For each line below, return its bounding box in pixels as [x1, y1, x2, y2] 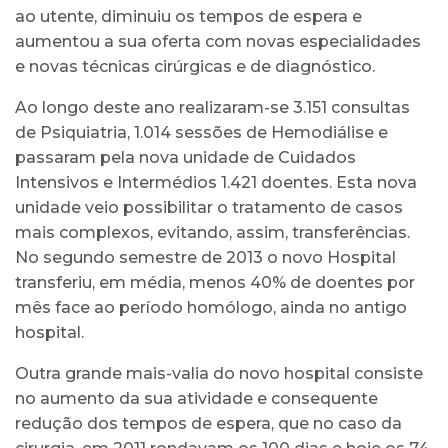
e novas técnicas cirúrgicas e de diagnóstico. [15, 57, 375, 76]
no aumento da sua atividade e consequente [15, 389, 378, 408]
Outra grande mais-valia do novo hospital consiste [15, 364, 423, 383]
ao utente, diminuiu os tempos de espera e [15, 7, 362, 26]
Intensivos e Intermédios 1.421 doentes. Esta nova [15, 173, 417, 192]
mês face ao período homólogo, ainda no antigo [15, 298, 407, 317]
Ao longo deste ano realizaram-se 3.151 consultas [15, 98, 410, 117]
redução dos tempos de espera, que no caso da [15, 414, 402, 433]
